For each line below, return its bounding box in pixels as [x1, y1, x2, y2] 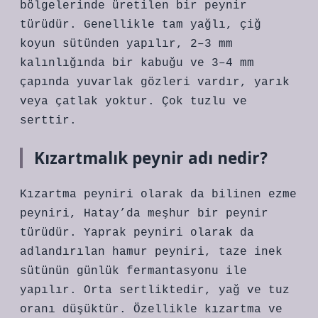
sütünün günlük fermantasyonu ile [20, 265, 247, 278]
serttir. [20, 114, 77, 127]
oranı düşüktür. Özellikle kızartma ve [20, 303, 283, 316]
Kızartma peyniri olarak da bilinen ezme [20, 188, 297, 201]
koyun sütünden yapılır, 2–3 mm [20, 38, 233, 50]
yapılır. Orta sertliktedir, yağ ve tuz [20, 284, 290, 297]
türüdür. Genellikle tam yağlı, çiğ [20, 18, 261, 31]
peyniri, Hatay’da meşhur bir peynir [20, 207, 268, 220]
